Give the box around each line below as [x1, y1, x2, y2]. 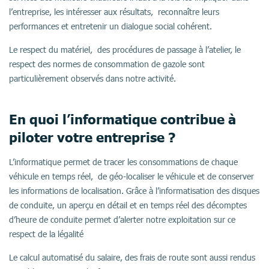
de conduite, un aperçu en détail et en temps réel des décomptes [9, 200, 247, 210]
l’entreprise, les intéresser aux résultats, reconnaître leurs [9, 7, 219, 17]
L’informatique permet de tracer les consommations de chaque [9, 157, 238, 167]
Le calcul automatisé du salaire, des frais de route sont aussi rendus [9, 252, 255, 262]
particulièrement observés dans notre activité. [9, 73, 176, 83]
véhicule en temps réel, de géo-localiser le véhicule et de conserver [9, 171, 254, 181]
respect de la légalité [9, 229, 83, 239]
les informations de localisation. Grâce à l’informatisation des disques [9, 186, 259, 196]
